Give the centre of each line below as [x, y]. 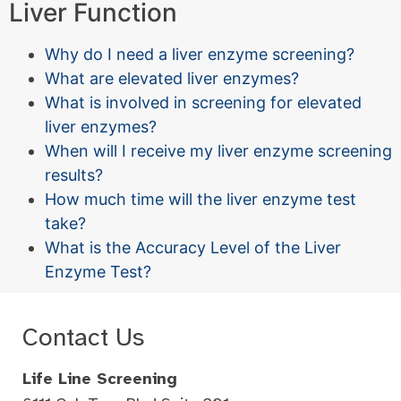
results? [74, 175]
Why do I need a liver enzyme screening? [200, 54]
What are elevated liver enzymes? [172, 78]
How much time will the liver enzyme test [200, 199]
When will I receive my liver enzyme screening [218, 150]
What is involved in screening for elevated [203, 102]
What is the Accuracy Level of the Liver [193, 247]
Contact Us [83, 337]
